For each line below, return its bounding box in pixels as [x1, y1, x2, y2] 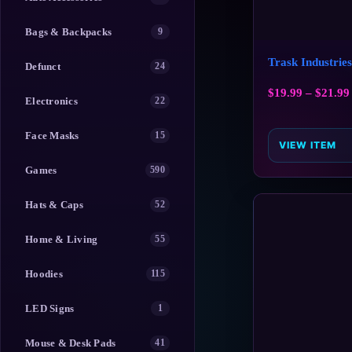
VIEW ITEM [279, 139, 336, 152]
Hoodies [25, 267, 63, 280]
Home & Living [25, 233, 98, 245]
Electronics [25, 94, 78, 107]
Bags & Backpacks [25, 25, 112, 38]
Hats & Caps [25, 198, 83, 211]
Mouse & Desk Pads [25, 336, 116, 349]
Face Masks [25, 129, 79, 141]
